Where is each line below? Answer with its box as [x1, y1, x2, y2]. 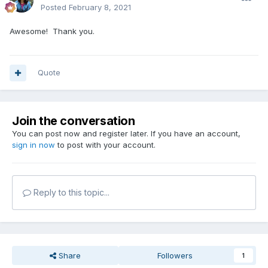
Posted [41, 2, 69, 13]
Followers [157, 251, 193, 261]
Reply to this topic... [31, 187, 109, 198]
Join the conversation [12, 114, 135, 129]
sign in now [12, 140, 55, 150]
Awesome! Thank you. [10, 26, 95, 36]
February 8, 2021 [69, 2, 131, 13]
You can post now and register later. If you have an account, [12, 129, 240, 139]
